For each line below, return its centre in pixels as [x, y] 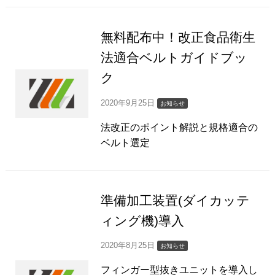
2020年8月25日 [129, 246]
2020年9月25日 [129, 103]
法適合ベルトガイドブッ [174, 58]
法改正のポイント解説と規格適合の [180, 127]
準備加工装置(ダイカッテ [176, 200]
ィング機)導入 [143, 220]
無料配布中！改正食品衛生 [178, 37]
